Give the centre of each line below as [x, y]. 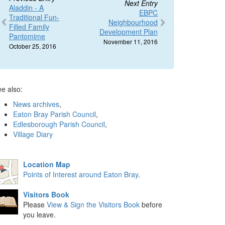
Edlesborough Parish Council [59, 124]
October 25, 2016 [33, 46]
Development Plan [129, 32]
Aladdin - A [26, 8]
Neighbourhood [133, 22]
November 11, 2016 [131, 41]
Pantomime [27, 36]
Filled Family [29, 27]
